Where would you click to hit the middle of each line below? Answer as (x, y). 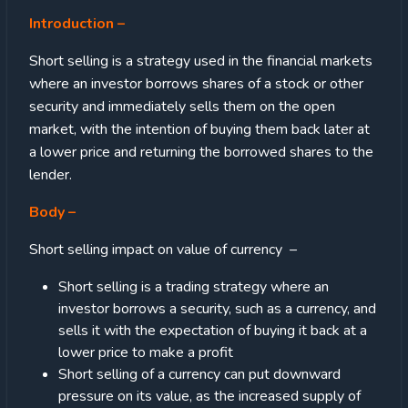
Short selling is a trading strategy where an (194, 287)
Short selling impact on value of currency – (163, 250)
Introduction (73, 24)
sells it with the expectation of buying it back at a (213, 331)
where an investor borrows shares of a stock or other (196, 84)
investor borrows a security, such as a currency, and (217, 309)
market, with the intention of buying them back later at (199, 130)
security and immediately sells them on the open (182, 107)
